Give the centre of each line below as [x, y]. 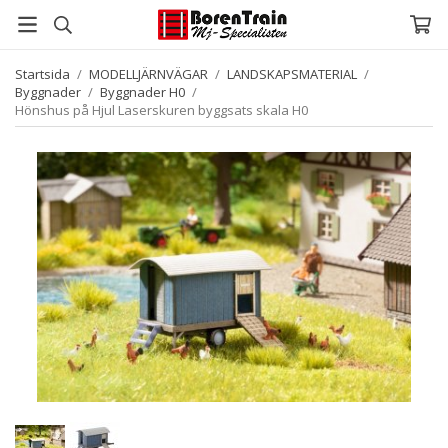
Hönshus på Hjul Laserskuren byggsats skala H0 [161, 110]
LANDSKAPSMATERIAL [292, 74]
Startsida [42, 74]
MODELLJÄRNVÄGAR [148, 74]
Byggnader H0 [142, 92]
